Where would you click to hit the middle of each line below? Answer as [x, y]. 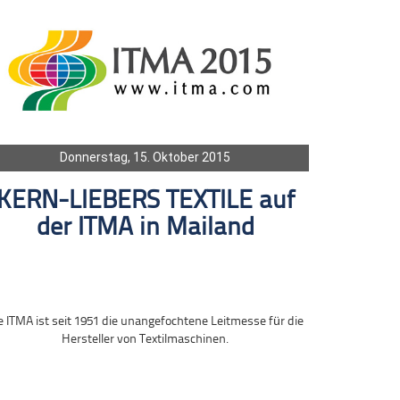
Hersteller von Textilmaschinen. [146, 339]
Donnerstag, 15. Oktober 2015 [146, 157]
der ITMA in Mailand [145, 228]
